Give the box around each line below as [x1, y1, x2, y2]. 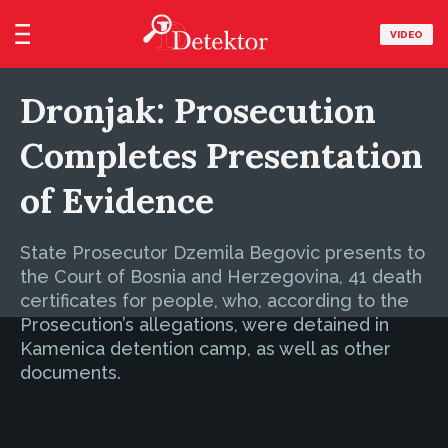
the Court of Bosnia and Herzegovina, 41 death [20, 266, 422, 287]
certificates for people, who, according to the [20, 290, 409, 311]
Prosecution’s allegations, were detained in [20, 314, 389, 335]
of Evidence [20, 178, 214, 223]
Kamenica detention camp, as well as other [20, 338, 391, 359]
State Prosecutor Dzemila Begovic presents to [20, 242, 425, 263]
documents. [20, 362, 121, 383]
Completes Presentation [20, 133, 423, 178]
